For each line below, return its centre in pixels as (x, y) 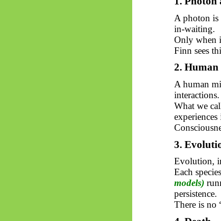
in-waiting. (194, 29)
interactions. (197, 95)
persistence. (195, 194)
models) (190, 183)
